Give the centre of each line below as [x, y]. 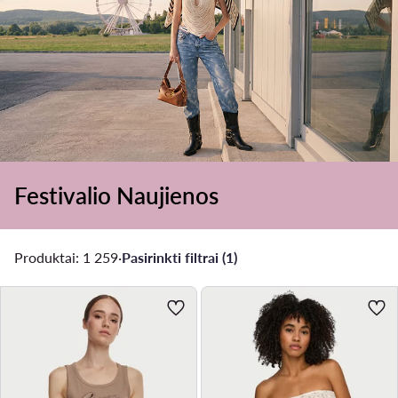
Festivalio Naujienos [116, 195]
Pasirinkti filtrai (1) [179, 257]
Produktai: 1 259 [66, 257]
